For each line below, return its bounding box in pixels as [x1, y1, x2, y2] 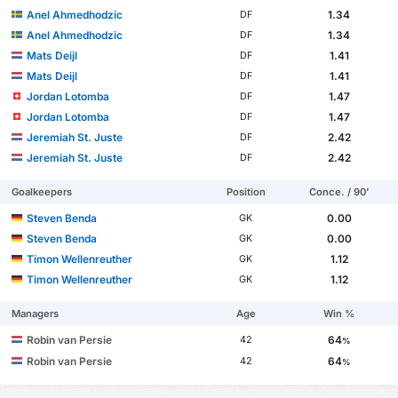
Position [226, 185, 266, 198]
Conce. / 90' [308, 185, 370, 198]
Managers [12, 306, 60, 320]
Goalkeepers [12, 185, 73, 198]
